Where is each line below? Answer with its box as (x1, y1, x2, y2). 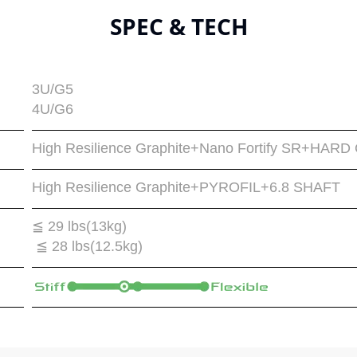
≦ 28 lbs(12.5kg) (32, 238, 143, 254)
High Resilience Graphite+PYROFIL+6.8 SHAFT (32, 179, 340, 195)
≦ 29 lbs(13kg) (32, 218, 127, 234)
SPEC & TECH (109, 11, 248, 41)
